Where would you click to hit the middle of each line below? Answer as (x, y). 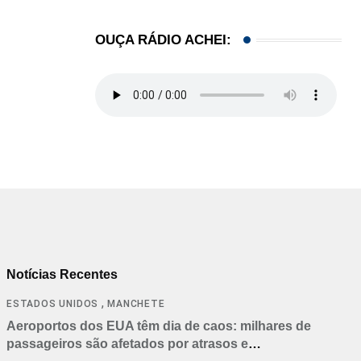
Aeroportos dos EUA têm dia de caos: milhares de (159, 326)
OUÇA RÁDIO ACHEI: (163, 40)
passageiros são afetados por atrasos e (127, 344)
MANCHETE (136, 304)
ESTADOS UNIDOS (53, 304)
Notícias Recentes (62, 275)
